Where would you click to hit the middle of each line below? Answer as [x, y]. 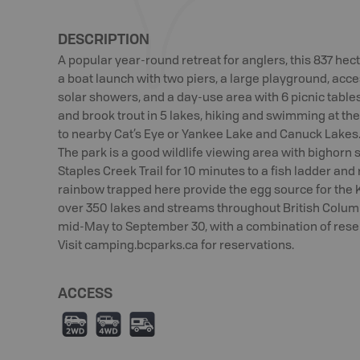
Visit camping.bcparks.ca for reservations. [176, 246]
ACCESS [85, 292]
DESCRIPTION [104, 39]
